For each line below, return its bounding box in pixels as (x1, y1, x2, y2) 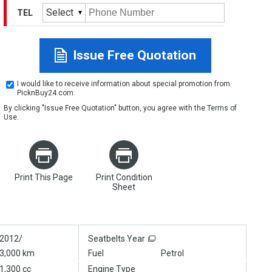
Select (46, 7, 73, 19)
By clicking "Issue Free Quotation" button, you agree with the (4, 104, 207, 113)
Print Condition (95, 172, 152, 183)
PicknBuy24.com (16, 89, 73, 98)
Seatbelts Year (88, 234, 145, 244)
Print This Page (15, 172, 73, 183)
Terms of (207, 104, 237, 113)
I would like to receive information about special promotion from (16, 80, 230, 89)
